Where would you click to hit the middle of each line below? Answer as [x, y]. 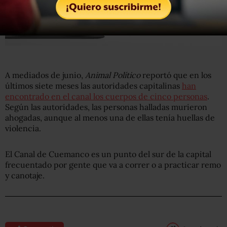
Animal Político [113, 75]
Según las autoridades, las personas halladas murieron [106, 107]
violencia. [23, 128]
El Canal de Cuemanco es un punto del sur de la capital [108, 154]
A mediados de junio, [45, 75]
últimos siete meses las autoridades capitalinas [93, 85]
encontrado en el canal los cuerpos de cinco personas [106, 96]
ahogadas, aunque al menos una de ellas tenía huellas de [110, 117]
